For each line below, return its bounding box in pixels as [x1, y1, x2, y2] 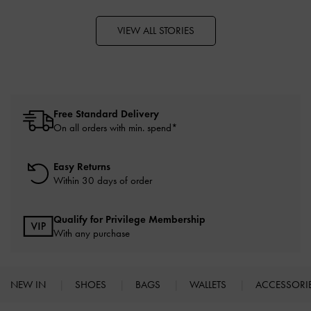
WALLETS [190, 278, 229, 291]
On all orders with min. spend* [53, 121, 178, 134]
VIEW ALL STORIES [117, 24, 194, 37]
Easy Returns [53, 160, 110, 173]
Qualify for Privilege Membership [53, 212, 205, 226]
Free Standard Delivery [53, 107, 159, 120]
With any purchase [53, 226, 130, 239]
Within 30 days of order [53, 174, 152, 187]
